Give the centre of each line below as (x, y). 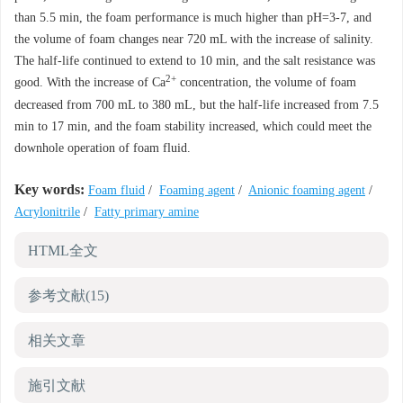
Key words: (49, 189)
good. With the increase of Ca (90, 82)
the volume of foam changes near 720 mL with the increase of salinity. (194, 39)
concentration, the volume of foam (266, 82)
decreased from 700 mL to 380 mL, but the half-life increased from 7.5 (197, 105)
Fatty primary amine (147, 212)
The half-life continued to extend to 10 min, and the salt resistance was (195, 61)
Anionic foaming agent (307, 190)
